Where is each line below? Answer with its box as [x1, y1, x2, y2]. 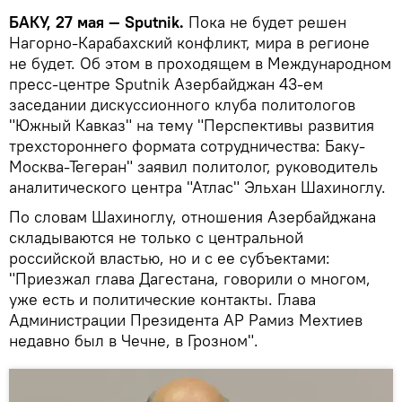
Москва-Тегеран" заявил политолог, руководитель [9, 155, 378, 177]
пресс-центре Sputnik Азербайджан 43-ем [9, 73, 323, 94]
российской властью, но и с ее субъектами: [9, 247, 330, 268]
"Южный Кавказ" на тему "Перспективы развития [9, 114, 374, 135]
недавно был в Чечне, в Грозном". [9, 329, 258, 351]
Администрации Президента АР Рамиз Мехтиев [9, 309, 363, 330]
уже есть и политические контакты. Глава [9, 288, 316, 310]
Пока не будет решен [188, 11, 346, 32]
